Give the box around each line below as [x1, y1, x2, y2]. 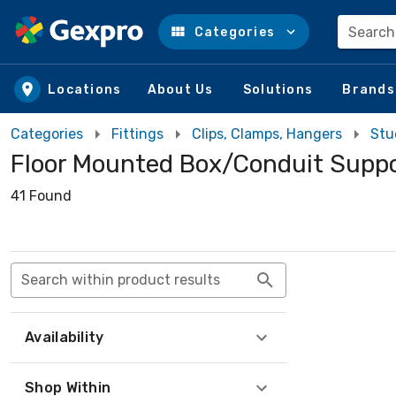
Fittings [111, 126, 164, 142]
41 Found [11, 187, 72, 204]
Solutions [242, 81, 313, 97]
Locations [48, 81, 122, 97]
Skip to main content [27, 39, 180, 59]
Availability [25, 329, 104, 346]
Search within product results [21, 271, 220, 288]
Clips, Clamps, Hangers [192, 126, 342, 142]
